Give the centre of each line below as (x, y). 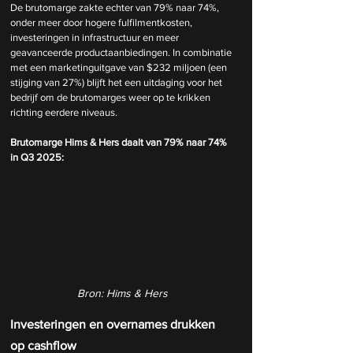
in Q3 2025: (37, 157)
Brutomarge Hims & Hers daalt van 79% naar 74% (120, 142)
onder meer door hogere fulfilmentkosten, (102, 22)
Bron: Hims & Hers (122, 294)
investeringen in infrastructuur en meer (96, 37)
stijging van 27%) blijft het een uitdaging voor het (117, 82)
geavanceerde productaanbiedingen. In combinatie (122, 52)
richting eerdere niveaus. (64, 112)
